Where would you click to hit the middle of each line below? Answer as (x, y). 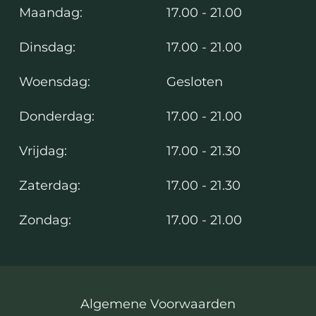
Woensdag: (55, 82)
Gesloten (195, 82)
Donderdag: (57, 116)
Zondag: (45, 220)
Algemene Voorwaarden (158, 304)
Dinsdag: (47, 47)
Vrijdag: (43, 151)
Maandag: (51, 13)
